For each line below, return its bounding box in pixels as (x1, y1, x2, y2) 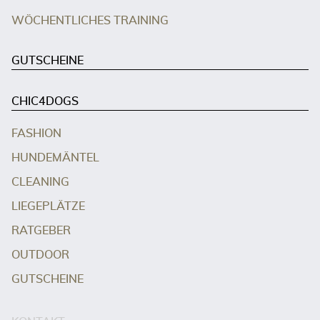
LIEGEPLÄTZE (11, 201, 85, 213)
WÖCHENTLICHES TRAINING (11, 15, 169, 27)
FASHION (11, 128, 61, 140)
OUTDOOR (11, 249, 69, 261)
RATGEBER (11, 225, 71, 237)
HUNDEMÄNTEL (11, 152, 99, 164)
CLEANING (11, 176, 69, 189)
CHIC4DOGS (11, 96, 79, 108)
